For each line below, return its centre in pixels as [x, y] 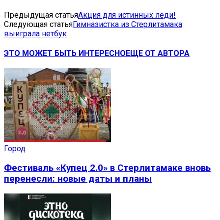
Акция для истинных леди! [127, 15]
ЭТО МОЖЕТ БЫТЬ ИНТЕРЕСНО [65, 54]
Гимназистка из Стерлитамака [127, 24]
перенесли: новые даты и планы [78, 179]
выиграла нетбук [35, 33]
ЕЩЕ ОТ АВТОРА [158, 54]
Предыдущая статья [41, 15]
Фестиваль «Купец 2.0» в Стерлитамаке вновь [107, 168]
